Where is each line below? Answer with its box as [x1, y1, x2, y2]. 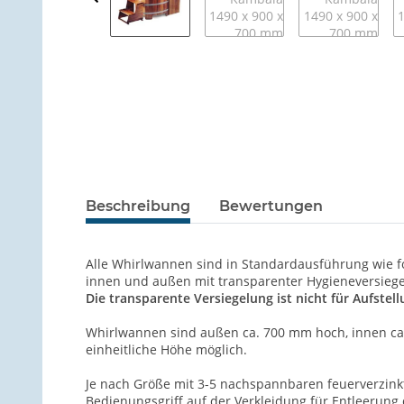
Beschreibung [86, 197, 190, 216]
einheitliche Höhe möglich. [86, 341, 247, 359]
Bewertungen [219, 197, 323, 216]
